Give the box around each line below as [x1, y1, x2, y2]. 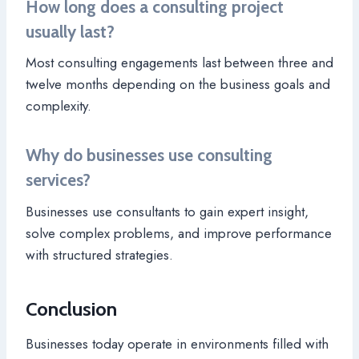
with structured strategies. [26, 244, 173, 264]
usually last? [26, 21, 115, 42]
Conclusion [26, 296, 117, 321]
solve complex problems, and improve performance [26, 223, 332, 243]
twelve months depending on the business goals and [26, 75, 330, 95]
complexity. [26, 96, 91, 116]
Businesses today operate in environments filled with [26, 333, 329, 353]
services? [26, 170, 91, 191]
